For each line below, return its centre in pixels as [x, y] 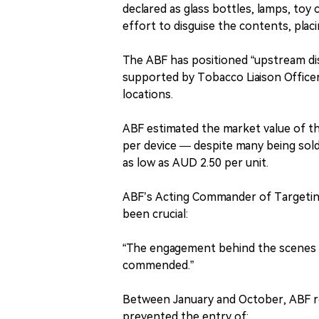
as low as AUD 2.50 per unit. [195, 162]
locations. [148, 94]
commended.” [158, 265]
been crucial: [155, 214]
